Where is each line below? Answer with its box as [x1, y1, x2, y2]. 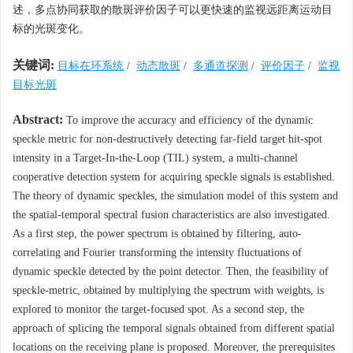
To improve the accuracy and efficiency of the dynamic [63, 114, 313, 126]
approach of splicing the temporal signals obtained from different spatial [13, 322, 335, 334]
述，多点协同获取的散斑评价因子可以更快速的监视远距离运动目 [13, 4, 333, 16]
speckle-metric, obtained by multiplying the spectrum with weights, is [13, 284, 324, 296]
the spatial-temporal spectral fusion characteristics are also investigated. [13, 209, 330, 221]
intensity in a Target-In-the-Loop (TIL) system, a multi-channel [13, 152, 298, 164]
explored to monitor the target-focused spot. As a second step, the [13, 303, 304, 315]
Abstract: [13, 113, 63, 126]
